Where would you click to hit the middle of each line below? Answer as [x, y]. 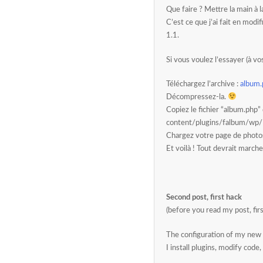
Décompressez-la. [197, 97]
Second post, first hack [204, 198]
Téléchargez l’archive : [203, 84]
